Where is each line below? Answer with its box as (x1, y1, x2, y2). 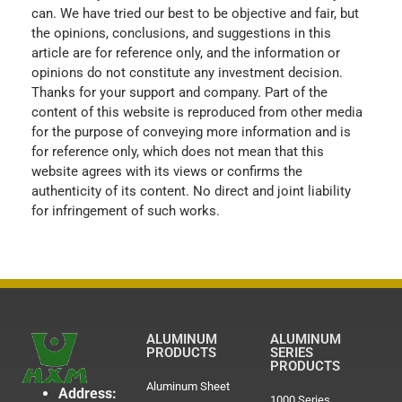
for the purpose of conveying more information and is (31, 124, 351, 141)
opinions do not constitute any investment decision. (31, 65, 343, 82)
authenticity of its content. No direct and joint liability (31, 183, 351, 200)
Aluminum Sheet (145, 379, 230, 393)
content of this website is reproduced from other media (31, 104, 363, 121)
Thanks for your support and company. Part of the (31, 84, 328, 101)
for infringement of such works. (31, 203, 220, 220)
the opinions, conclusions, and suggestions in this (31, 25, 331, 42)
